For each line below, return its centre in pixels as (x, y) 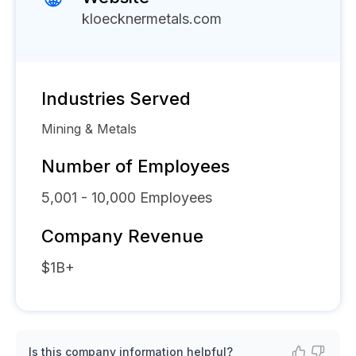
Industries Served (116, 99)
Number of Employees (135, 166)
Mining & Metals (89, 129)
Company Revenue (122, 236)
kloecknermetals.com (152, 19)
